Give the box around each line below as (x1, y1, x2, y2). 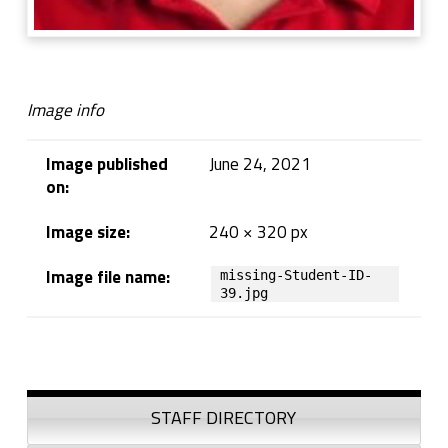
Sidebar (26, 372, 105, 409)
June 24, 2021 (208, 150, 311, 177)
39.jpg (220, 284, 269, 301)
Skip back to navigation (26, 335, 100, 362)
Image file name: (45, 263, 170, 290)
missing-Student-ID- (220, 266, 373, 283)
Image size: (45, 218, 130, 245)
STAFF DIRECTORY (151, 404, 297, 432)
